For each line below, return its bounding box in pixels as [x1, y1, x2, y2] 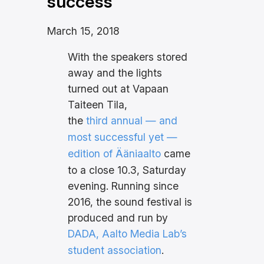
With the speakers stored [68, 51, 188, 64]
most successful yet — [68, 131, 178, 144]
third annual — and [86, 114, 178, 127]
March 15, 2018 [47, 24, 120, 37]
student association [68, 244, 162, 257]
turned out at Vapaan [68, 82, 169, 95]
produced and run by [68, 212, 169, 225]
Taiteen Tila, [68, 98, 128, 111]
